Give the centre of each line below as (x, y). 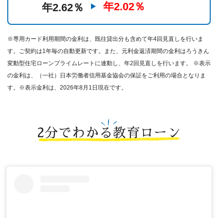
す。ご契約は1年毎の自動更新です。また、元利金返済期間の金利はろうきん (108, 51)
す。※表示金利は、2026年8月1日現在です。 (67, 87)
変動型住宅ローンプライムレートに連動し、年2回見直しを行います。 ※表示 (109, 63)
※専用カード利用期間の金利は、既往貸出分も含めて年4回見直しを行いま (105, 39)
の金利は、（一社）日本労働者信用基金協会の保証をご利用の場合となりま (107, 75)
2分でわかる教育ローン (109, 133)
